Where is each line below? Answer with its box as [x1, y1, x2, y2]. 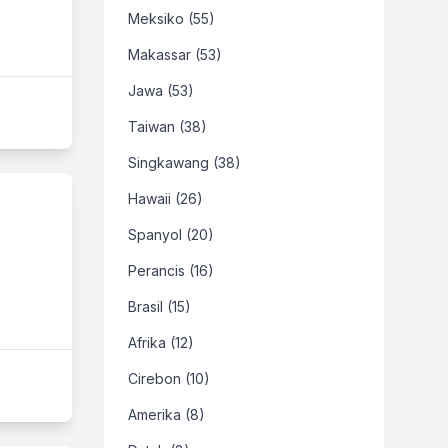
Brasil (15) [128, 298, 191, 315]
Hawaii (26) [128, 190, 203, 207]
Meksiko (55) [128, 10, 215, 27]
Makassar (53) [128, 46, 222, 63]
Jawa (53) [128, 82, 194, 99]
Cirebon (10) [128, 370, 210, 387]
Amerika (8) [128, 406, 205, 423]
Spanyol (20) [128, 226, 214, 243]
